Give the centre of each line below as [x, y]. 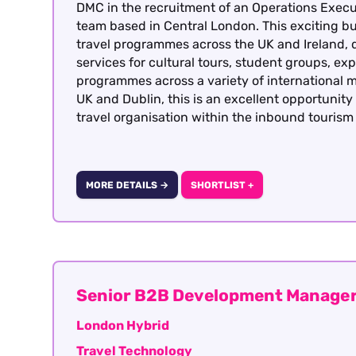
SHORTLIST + [222, 185]
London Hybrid [123, 326]
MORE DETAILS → [127, 185]
